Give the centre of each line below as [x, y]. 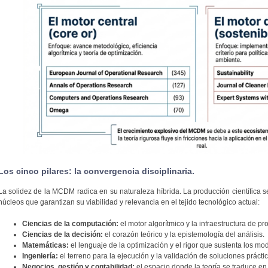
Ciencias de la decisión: [62, 235]
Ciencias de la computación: [70, 224]
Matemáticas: [45, 246]
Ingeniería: [40, 256]
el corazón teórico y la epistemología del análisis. [183, 235]
